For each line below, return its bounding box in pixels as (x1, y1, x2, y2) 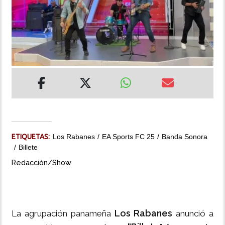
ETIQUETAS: (12, 133, 53, 141)
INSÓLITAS (8, 15, 44, 23)
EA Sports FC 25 (102, 133, 155, 141)
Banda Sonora (162, 133, 207, 141)
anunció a (172, 208, 214, 219)
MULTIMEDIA (8, 43, 51, 51)
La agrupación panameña (12, 208, 115, 219)
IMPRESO (8, 72, 40, 80)
